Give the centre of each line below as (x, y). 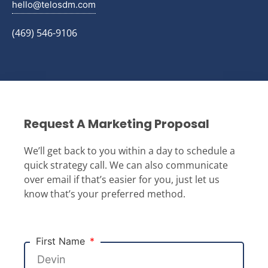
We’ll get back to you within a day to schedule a (130, 151)
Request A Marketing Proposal (117, 124)
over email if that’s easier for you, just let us (122, 180)
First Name (62, 241)
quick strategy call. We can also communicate (126, 165)
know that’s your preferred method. (105, 194)
